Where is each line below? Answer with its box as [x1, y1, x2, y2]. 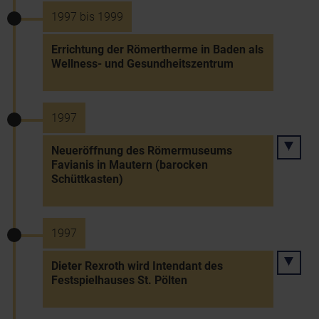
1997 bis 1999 [51, 10, 123, 23]
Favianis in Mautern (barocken [51, 158, 208, 172]
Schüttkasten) [51, 172, 123, 186]
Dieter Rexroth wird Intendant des [51, 259, 223, 273]
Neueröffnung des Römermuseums [51, 144, 232, 157]
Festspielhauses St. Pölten [51, 273, 187, 287]
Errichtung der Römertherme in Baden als [51, 43, 263, 56]
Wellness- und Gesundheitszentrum [51, 57, 234, 70]
